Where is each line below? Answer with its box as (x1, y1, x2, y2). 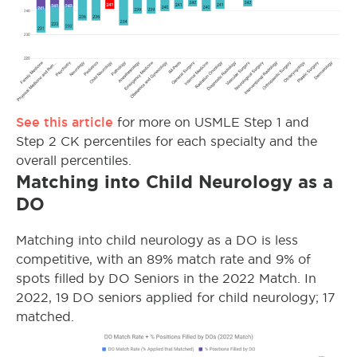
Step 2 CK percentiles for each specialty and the (16, 134, 317, 148)
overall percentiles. (16, 153, 131, 167)
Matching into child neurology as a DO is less (16, 233, 298, 247)
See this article (16, 114, 113, 129)
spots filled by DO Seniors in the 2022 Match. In (16, 271, 316, 285)
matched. (16, 309, 74, 324)
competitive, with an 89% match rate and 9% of (16, 252, 311, 266)
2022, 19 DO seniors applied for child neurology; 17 (16, 290, 335, 304)
